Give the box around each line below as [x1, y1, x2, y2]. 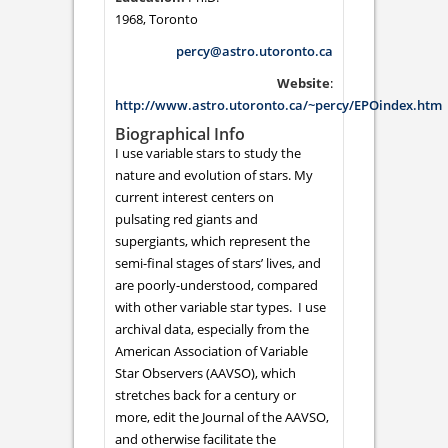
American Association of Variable [115, 341, 308, 360]
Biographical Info [115, 122, 245, 145]
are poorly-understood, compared [115, 275, 318, 294]
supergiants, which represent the [115, 231, 310, 250]
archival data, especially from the [115, 319, 309, 338]
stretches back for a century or [115, 385, 296, 404]
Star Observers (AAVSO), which [115, 363, 296, 382]
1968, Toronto [115, 9, 198, 28]
